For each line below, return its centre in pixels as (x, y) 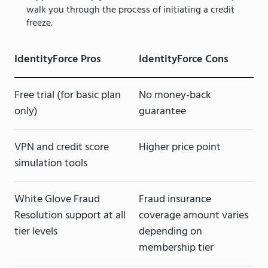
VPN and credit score (62, 148)
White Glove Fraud (57, 200)
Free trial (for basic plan (68, 96)
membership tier (176, 248)
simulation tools (51, 164)
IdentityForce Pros (58, 60)
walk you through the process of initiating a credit (130, 10)
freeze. (39, 24)
